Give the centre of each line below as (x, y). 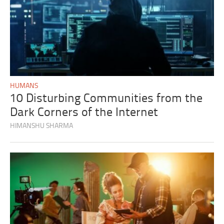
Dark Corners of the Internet (84, 112)
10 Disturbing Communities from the (106, 98)
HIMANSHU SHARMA (42, 126)
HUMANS (24, 86)
